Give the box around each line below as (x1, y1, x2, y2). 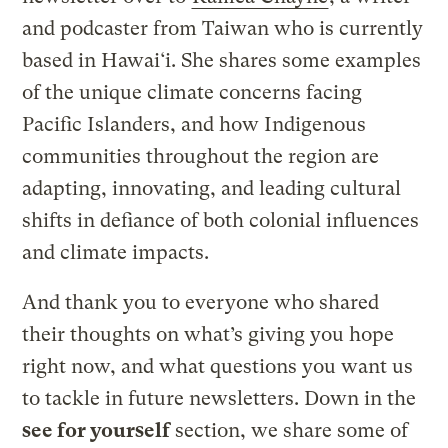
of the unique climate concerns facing (22, 81, 363, 105)
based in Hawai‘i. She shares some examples (22, 49, 422, 73)
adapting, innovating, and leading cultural (22, 177, 402, 201)
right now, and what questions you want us (22, 355, 414, 379)
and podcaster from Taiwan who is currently (22, 17, 424, 41)
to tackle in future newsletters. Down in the (22, 387, 417, 411)
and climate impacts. (22, 241, 210, 265)
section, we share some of (170, 419, 409, 443)
